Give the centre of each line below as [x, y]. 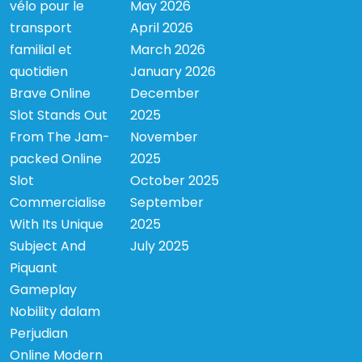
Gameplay [43, 289]
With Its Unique [57, 224]
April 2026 [162, 27]
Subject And [48, 246]
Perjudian [39, 333]
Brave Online [50, 93]
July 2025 [160, 246]
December [165, 93]
